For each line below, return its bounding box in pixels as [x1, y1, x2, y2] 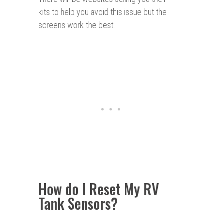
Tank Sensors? [38, 192, 118, 215]
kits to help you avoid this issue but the [38, 7, 167, 17]
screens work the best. [38, 20, 115, 31]
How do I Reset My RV [38, 178, 159, 200]
